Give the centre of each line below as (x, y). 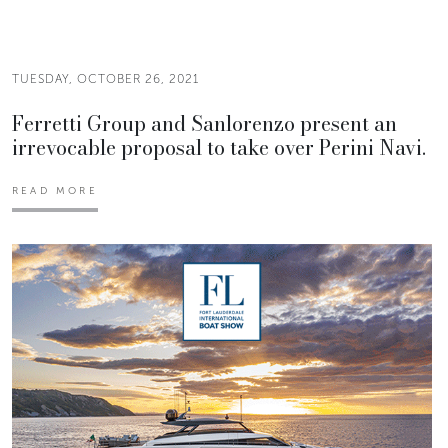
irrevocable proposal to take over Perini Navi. (219, 147)
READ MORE (55, 190)
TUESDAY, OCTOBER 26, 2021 (105, 78)
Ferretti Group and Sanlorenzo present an (204, 123)
